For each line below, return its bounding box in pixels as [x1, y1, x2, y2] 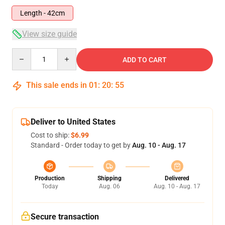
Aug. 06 [98, 183, 120, 190]
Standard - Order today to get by [31, 141, 132, 149]
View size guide [22, 29, 77, 39]
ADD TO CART [123, 56, 167, 64]
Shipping [97, 175, 122, 182]
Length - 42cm [20, 9, 65, 17]
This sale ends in [24, 80, 89, 90]
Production [35, 175, 65, 182]
